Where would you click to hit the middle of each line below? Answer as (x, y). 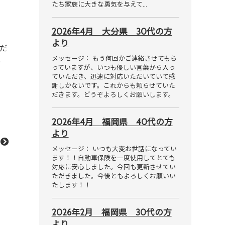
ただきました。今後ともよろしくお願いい (114, 176)
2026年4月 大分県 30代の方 (112, 32)
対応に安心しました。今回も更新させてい (114, 167)
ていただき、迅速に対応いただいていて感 (113, 77)
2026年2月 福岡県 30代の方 (111, 213)
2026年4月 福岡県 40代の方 (112, 122)
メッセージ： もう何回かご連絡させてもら (114, 59)
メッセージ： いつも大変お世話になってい (114, 149)
